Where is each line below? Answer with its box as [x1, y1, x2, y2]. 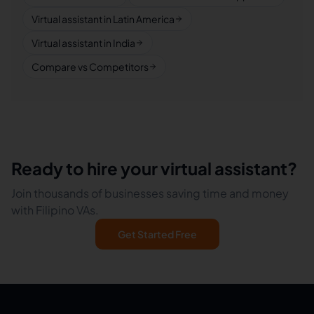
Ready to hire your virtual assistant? [11, 158, 297, 179]
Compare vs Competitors [32, 60, 149, 73]
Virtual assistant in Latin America [32, 13, 175, 25]
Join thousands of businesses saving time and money [11, 186, 289, 200]
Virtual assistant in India [32, 36, 135, 49]
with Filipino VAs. [11, 203, 99, 217]
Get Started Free [117, 228, 197, 240]
